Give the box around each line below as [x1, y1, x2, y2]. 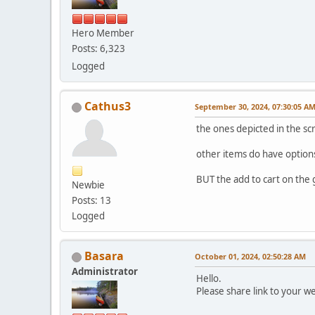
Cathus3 [84, 98, 131, 115]
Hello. [196, 272, 221, 285]
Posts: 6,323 [72, 42, 125, 56]
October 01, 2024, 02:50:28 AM [195, 251, 306, 262]
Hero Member [72, 27, 134, 40]
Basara [84, 248, 124, 264]
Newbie [72, 179, 105, 192]
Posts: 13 [72, 194, 111, 207]
